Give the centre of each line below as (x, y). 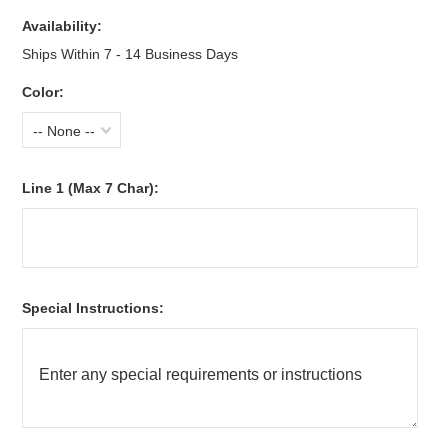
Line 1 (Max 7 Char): (91, 188)
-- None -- (64, 131)
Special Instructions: (93, 308)
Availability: (62, 26)
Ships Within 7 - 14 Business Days (130, 54)
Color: (43, 92)
